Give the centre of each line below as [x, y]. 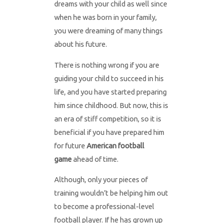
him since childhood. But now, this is [111, 105]
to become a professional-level [104, 207]
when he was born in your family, [105, 17]
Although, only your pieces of [101, 180]
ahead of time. [95, 159]
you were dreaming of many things [108, 31]
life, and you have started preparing [110, 92]
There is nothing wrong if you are [107, 65]
